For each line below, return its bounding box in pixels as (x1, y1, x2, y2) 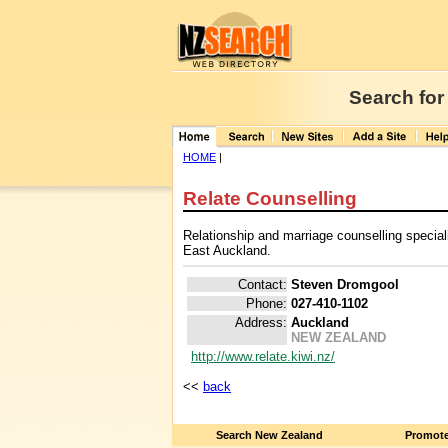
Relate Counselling (183, 188, 357, 210)
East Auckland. (183, 242, 271, 258)
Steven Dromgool (291, 277, 399, 293)
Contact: (238, 277, 287, 293)
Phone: (246, 296, 287, 312)
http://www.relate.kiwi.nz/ (191, 349, 335, 365)
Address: (235, 315, 287, 331)
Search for (349, 87, 444, 108)
